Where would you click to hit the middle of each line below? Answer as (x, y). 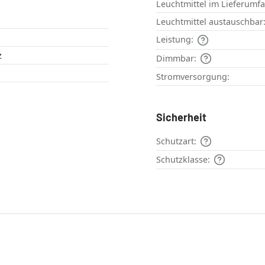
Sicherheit (181, 117)
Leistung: (175, 40)
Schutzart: (176, 141)
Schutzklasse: (183, 159)
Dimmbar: (176, 58)
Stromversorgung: (193, 76)
